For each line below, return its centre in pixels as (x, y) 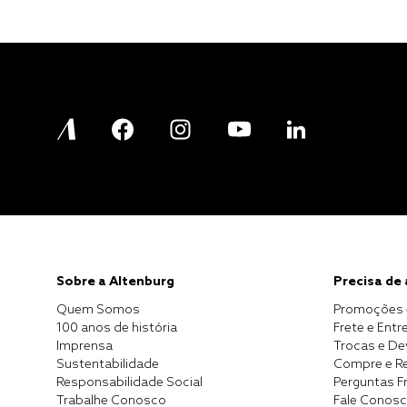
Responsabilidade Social (129, 383)
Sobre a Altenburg (115, 282)
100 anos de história (117, 328)
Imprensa (84, 347)
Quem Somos (98, 310)
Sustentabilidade (108, 365)
